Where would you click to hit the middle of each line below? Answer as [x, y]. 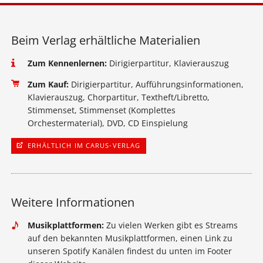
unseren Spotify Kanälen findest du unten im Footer [129, 251]
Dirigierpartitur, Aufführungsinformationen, [156, 84]
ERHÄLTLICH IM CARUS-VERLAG [83, 146]
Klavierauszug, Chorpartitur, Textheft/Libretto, [118, 97]
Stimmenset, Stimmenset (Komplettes [101, 110]
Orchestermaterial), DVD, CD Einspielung [107, 123]
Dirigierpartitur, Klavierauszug [168, 63]
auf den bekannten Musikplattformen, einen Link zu [130, 238]
